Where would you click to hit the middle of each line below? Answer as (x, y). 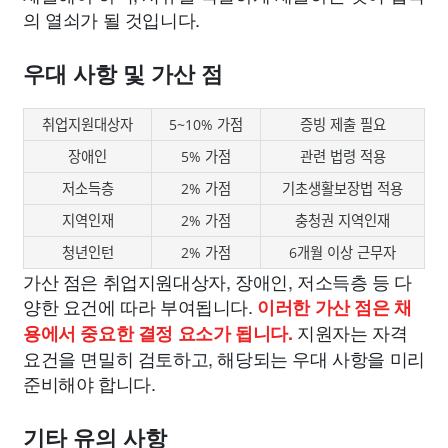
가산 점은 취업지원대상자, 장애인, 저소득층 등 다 (217, 281)
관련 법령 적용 (342, 156)
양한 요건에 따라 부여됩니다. (140, 306)
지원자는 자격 (350, 332)
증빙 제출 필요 (342, 124)
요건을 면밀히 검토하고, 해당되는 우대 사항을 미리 (224, 358)
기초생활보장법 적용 (342, 188)
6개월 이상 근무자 (342, 252)
